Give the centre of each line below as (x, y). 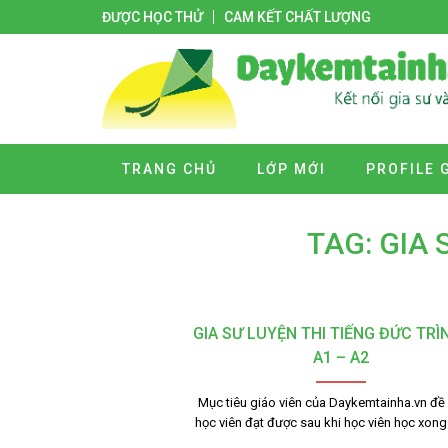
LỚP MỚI (291, 168)
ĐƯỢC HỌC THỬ (152, 17)
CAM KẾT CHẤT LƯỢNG (297, 17)
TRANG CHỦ (169, 168)
